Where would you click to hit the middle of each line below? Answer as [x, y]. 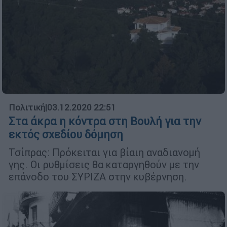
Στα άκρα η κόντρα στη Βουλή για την [105, 122]
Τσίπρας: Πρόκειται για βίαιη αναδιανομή [104, 153]
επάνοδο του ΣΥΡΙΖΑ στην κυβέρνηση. [98, 177]
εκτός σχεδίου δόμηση [66, 135]
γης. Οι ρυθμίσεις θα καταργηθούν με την [104, 165]
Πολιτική [27, 108]
